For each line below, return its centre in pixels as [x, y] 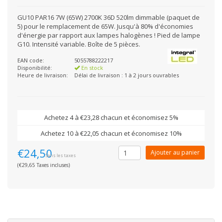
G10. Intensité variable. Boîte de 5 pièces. [79, 44]
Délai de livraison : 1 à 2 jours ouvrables [127, 75]
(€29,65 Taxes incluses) [44, 165]
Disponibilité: [35, 68]
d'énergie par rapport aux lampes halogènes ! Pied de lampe [109, 35]
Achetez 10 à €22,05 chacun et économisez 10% [111, 133]
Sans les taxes [60, 155]
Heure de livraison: [43, 75]
